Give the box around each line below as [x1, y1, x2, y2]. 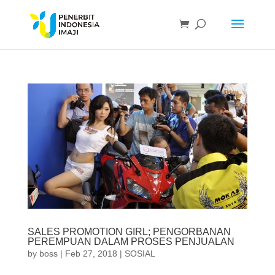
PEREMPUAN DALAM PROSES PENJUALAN [27, 236, 234, 247]
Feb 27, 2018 [64, 248, 117, 258]
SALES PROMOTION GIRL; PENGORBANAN [27, 226, 231, 237]
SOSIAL [124, 248, 155, 258]
